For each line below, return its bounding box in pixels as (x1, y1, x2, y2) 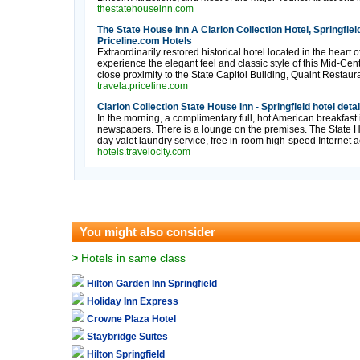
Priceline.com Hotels (96, 35, 192, 47)
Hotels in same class (78, 252, 186, 264)
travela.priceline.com (96, 80, 188, 92)
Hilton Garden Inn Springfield (87, 278, 217, 289)
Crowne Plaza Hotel (87, 313, 176, 325)
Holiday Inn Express (87, 296, 178, 307)
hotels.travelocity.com (96, 146, 190, 157)
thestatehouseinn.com (96, 3, 194, 14)
